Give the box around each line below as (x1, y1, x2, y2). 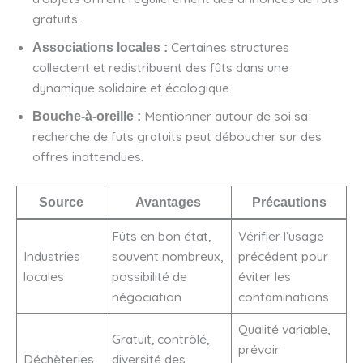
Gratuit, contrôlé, (111, 331, 209, 348)
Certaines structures (168, 38, 289, 55)
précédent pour (237, 248, 328, 265)
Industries (23, 248, 80, 265)
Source (38, 195, 83, 210)
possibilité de (111, 268, 187, 285)
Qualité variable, (237, 321, 330, 338)
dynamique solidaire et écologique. (32, 79, 232, 96)
